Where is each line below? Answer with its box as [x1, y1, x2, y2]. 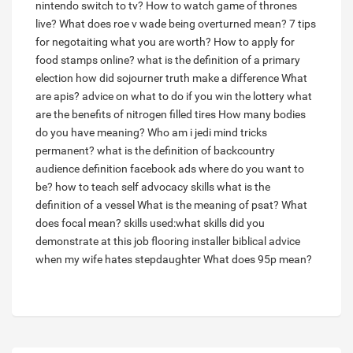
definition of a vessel [35, 199, 135, 212]
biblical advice [232, 235, 300, 248]
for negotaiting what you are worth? [35, 35, 211, 49]
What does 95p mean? [203, 253, 312, 266]
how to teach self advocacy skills [55, 180, 214, 194]
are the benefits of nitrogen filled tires [35, 108, 216, 121]
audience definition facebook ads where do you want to [35, 162, 304, 176]
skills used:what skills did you [124, 217, 265, 230]
